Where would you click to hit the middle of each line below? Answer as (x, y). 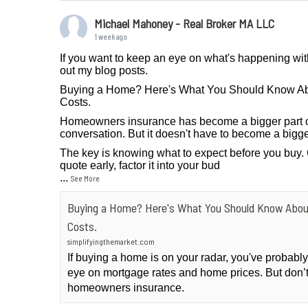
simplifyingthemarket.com (111, 241)
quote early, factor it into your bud (140, 165)
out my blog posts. (104, 70)
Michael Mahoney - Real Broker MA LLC (185, 23)
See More (86, 178)
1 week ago (111, 37)
